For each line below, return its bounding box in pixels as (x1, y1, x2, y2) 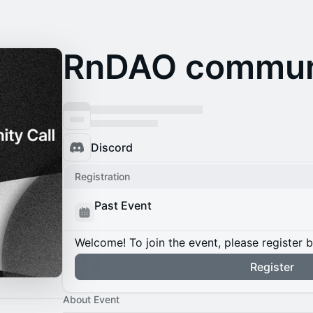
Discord (91, 140, 133, 154)
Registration (75, 170, 130, 182)
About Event (63, 293, 119, 305)
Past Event (94, 198, 152, 212)
